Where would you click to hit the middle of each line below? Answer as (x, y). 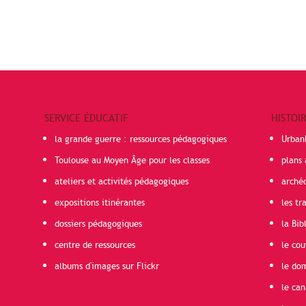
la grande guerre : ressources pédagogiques (140, 139)
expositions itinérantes (99, 203)
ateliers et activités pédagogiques (121, 182)
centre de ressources (95, 245)
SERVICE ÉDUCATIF (86, 118)
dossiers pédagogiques (98, 224)
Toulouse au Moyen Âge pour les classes (132, 161)
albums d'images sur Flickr (107, 266)
